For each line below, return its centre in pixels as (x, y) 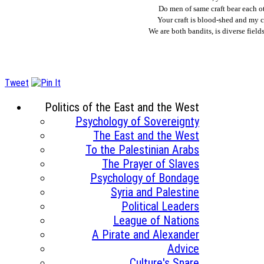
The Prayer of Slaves (151, 164)
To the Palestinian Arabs (142, 150)
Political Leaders (160, 207)
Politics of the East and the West (122, 108)
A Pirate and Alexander (146, 235)
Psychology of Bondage (145, 178)
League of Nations (156, 221)
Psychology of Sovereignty (137, 122)
